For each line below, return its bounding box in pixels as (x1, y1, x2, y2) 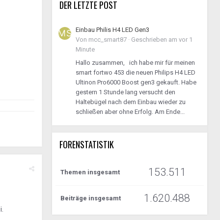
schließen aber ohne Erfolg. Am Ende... (76, 108, 185, 115)
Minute (76, 46, 95, 53)
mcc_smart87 (88, 36, 127, 43)
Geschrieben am (131, 36, 179, 43)
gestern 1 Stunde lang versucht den (76, 88, 175, 96)
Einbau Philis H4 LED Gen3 (76, 26, 149, 33)
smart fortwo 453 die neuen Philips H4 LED (76, 69, 195, 76)
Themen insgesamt (60, 168, 120, 176)
